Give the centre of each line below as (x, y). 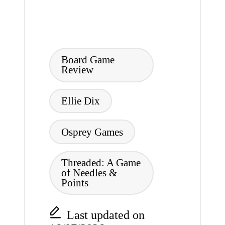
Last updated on (105, 215)
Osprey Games (92, 132)
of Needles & (89, 173)
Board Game (88, 60)
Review (77, 70)
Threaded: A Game (101, 163)
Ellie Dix (80, 100)
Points (75, 183)
